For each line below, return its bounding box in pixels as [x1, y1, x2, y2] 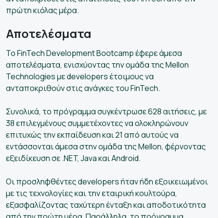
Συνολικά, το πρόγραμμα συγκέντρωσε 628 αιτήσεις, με [6, 106, 207, 117]
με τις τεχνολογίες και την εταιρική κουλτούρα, [6, 187, 177, 199]
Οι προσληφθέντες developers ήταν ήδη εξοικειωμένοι [6, 176, 208, 187]
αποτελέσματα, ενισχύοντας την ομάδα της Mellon [6, 59, 189, 70]
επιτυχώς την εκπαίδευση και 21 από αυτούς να [6, 129, 179, 140]
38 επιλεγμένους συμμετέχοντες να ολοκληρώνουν [6, 117, 188, 128]
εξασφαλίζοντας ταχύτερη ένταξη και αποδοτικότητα [6, 199, 206, 210]
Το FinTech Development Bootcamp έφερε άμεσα [6, 47, 182, 58]
